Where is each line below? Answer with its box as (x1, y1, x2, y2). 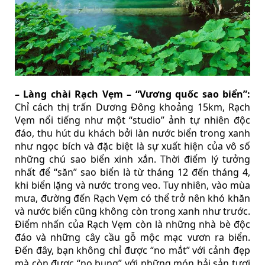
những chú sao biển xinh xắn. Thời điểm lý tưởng (15, 152, 250, 166)
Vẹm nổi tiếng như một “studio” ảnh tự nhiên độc (15, 113, 250, 127)
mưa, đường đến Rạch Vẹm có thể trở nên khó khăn (15, 191, 250, 205)
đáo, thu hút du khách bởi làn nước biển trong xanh (15, 126, 250, 140)
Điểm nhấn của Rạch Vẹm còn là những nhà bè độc (15, 217, 250, 231)
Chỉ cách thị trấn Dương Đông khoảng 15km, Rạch (15, 100, 250, 114)
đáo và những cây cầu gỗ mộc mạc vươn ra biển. (15, 230, 250, 244)
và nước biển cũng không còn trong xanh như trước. (15, 204, 250, 218)
